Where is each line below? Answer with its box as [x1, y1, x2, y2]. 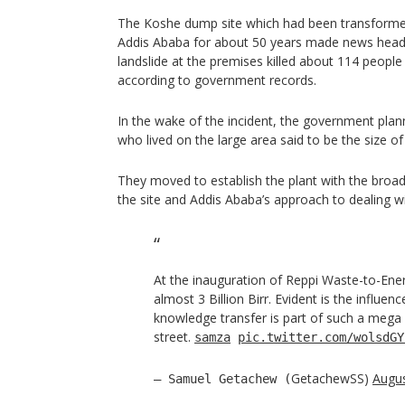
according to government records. [118, 71, 316, 89]
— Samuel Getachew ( [154, 372, 291, 386]
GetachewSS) [291, 370, 372, 387]
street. [154, 328, 194, 345]
